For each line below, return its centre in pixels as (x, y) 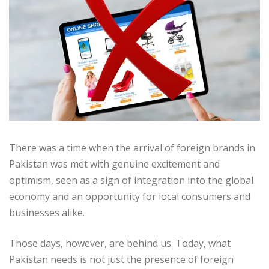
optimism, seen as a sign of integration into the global (131, 180)
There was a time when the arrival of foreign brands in (132, 147)
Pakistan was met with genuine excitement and (114, 164)
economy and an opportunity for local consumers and (130, 196)
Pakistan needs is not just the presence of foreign (121, 259)
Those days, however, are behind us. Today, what (120, 243)
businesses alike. (47, 212)
